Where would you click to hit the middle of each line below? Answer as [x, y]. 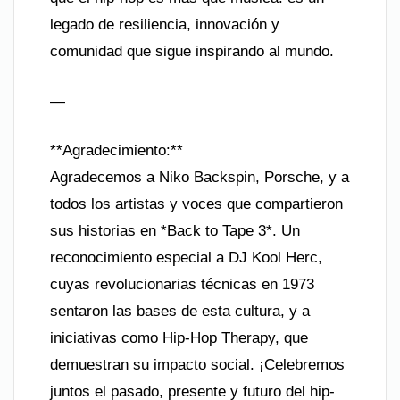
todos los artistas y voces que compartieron [196, 204]
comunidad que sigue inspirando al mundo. [192, 51]
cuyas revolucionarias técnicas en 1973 [182, 284]
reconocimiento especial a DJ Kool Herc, [186, 258]
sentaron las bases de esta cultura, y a [180, 311]
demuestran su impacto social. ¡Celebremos [197, 365]
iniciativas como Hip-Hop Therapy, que [179, 338]
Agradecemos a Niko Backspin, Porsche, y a [200, 177]
